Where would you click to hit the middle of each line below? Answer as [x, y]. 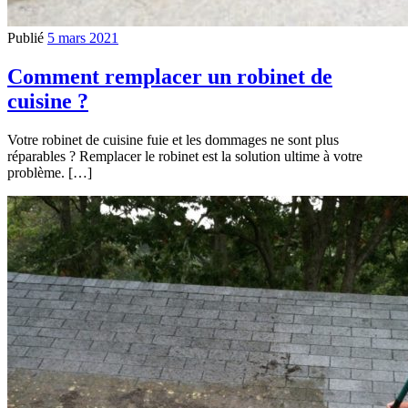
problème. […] [50, 172]
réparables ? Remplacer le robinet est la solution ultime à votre [185, 156]
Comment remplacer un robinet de [170, 76]
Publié [27, 37]
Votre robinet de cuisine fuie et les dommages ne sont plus [173, 139]
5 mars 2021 [83, 37]
